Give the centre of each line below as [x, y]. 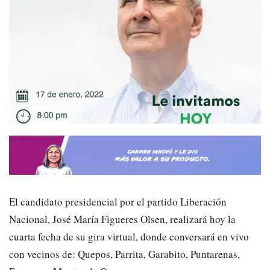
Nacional [28, 219]
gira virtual [112, 236]
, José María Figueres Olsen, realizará [127, 219]
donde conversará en [185, 236]
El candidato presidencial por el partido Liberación [118, 201]
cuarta [22, 236]
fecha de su [62, 236]
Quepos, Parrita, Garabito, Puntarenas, [159, 254]
